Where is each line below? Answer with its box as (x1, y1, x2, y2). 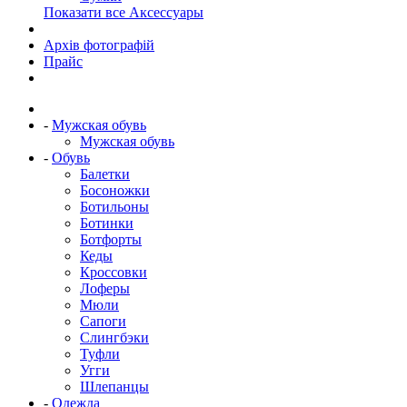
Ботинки (80, 214, 134, 231)
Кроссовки (80, 263, 147, 280)
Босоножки (80, 182, 150, 198)
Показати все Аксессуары (44, 4, 203, 20)
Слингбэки (80, 329, 149, 345)
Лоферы (80, 280, 130, 296)
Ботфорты (80, 231, 142, 247)
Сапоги (80, 313, 126, 329)
